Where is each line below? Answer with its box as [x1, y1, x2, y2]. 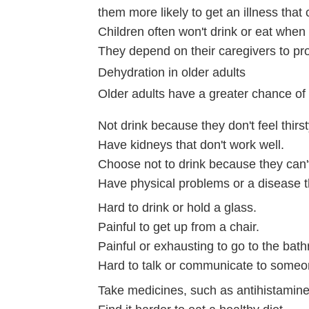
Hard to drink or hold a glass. [98, 201, 257, 215]
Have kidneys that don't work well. [98, 138, 284, 152]
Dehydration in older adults [98, 65, 246, 79]
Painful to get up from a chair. [98, 220, 259, 235]
